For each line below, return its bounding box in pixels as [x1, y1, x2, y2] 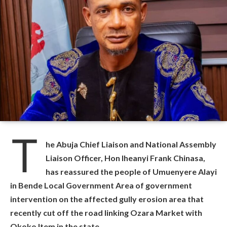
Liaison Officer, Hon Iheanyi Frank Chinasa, [46, 153, 205, 163]
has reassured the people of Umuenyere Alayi [46, 167, 217, 176]
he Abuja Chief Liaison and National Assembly [46, 139, 216, 149]
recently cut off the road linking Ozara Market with [10, 208, 202, 217]
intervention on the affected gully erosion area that [10, 194, 204, 204]
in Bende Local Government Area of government [10, 180, 192, 190]
